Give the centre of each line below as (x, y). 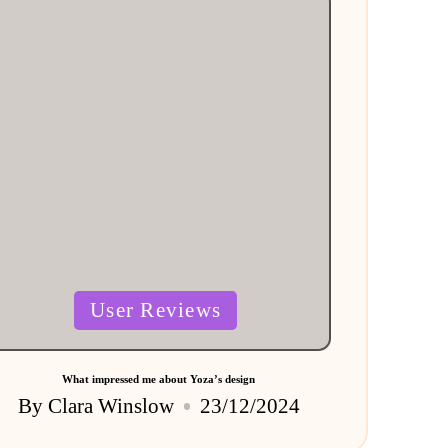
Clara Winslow (111, 406)
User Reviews (156, 310)
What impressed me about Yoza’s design (159, 379)
